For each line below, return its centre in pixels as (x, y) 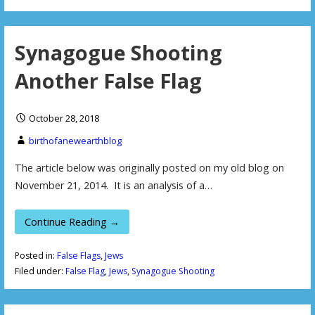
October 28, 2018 (64, 118)
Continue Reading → (72, 221)
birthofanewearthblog (75, 140)
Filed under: (40, 271)
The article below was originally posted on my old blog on (149, 168)
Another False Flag (108, 80)
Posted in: (36, 255)
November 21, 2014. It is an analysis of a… (113, 186)
